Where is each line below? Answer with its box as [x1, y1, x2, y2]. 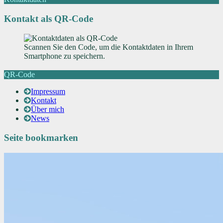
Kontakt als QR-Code [4, 13, 93, 24]
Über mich [31, 105, 64, 114]
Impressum [31, 87, 65, 96]
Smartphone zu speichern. [24, 51, 105, 60]
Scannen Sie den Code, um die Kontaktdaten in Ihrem [24, 42, 193, 51]
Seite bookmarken [4, 132, 78, 143]
